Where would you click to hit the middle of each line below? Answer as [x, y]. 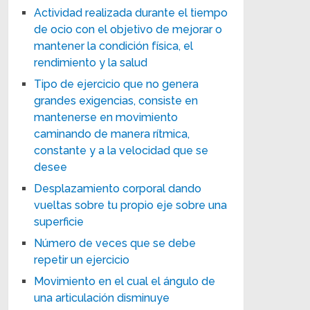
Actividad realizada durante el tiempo [131, 12]
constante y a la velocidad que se [121, 150]
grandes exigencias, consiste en [116, 100]
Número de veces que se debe [115, 243]
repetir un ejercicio [82, 259]
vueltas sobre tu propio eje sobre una [131, 205]
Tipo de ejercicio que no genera [117, 84]
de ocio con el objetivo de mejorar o [128, 29]
